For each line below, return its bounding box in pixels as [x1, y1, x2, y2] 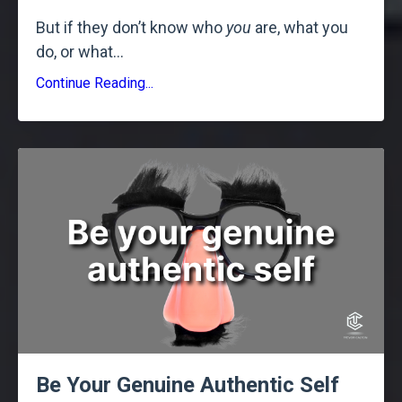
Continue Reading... [36, 74, 153, 92]
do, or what [36, 41, 113, 61]
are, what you [251, 17, 348, 37]
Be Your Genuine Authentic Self [36, 372, 339, 398]
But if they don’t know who [36, 17, 226, 37]
